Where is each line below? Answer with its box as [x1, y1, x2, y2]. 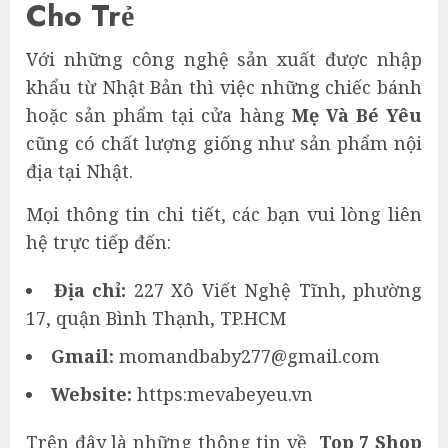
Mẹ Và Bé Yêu [291, 102, 423, 127]
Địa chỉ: [53, 277, 134, 302]
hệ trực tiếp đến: [26, 229, 171, 254]
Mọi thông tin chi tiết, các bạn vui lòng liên [26, 201, 422, 226]
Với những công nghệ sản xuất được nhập [26, 46, 422, 71]
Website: [51, 381, 137, 406]
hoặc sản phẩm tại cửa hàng [26, 102, 292, 127]
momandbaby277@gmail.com [119, 343, 380, 368]
